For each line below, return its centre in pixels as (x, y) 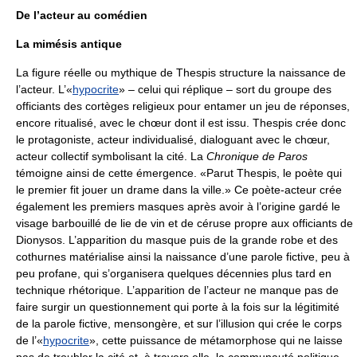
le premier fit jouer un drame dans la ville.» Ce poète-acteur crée (179, 190)
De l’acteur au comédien (82, 15)
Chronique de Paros (257, 156)
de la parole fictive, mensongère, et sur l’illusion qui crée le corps (179, 324)
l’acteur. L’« (44, 89)
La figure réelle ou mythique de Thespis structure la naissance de (181, 73)
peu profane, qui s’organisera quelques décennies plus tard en (174, 273)
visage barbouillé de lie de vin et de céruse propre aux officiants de (184, 223)
